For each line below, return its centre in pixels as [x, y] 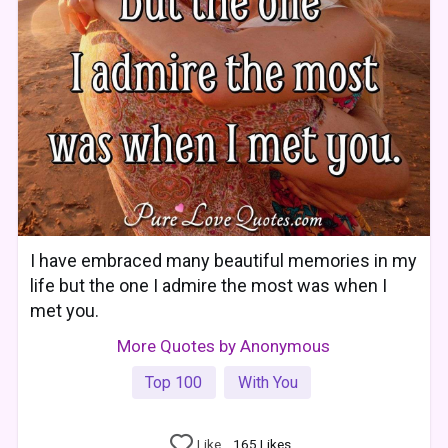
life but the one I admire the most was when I [209, 285]
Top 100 [174, 382]
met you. [65, 310]
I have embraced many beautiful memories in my [224, 260]
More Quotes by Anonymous [224, 345]
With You [267, 382]
